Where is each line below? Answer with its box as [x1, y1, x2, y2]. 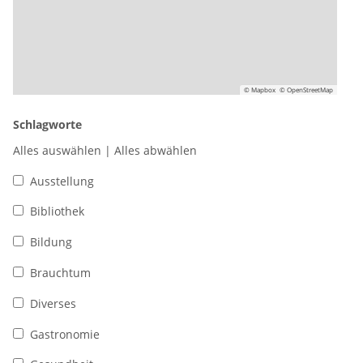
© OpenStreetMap [280, 84, 333, 94]
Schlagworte [13, 116, 82, 132]
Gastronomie [30, 326, 100, 342]
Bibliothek [30, 203, 84, 220]
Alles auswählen [13, 142, 101, 158]
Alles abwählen [114, 142, 197, 158]
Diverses [30, 295, 76, 311]
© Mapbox [244, 84, 275, 94]
